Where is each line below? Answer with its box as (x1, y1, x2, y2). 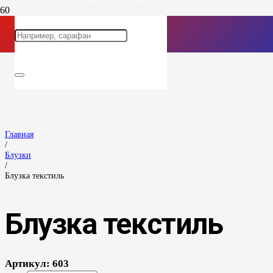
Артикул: (5, 257, 52, 269)
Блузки (5, 150, 31, 160)
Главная (5, 129, 34, 139)
